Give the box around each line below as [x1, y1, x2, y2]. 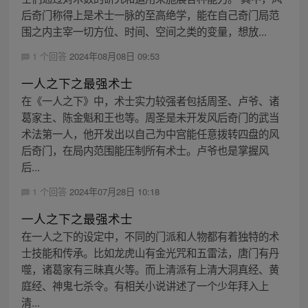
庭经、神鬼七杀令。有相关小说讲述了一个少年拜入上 [21, 277, 269, 293]
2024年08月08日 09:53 [69, 49, 159, 63]
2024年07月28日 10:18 [69, 184, 159, 198]
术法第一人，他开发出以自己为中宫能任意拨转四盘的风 [21, 125, 279, 141]
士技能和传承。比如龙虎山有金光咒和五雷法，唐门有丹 [21, 244, 279, 260]
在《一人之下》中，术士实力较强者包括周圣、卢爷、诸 [21, 92, 279, 108]
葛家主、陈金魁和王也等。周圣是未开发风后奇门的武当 [21, 109, 279, 124]
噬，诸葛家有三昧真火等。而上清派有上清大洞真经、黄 [21, 261, 279, 276]
